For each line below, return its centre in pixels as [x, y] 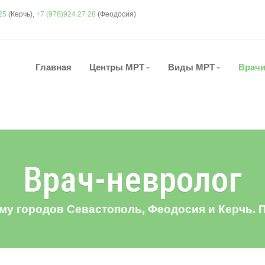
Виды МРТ [191, 67]
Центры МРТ [117, 67]
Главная [54, 67]
